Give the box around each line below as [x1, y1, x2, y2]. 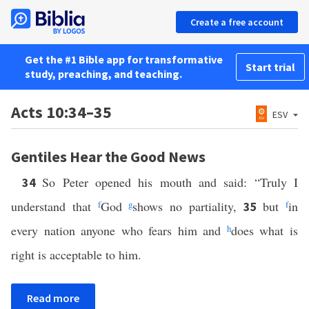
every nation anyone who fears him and [11, 222, 227, 239]
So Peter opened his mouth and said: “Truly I [42, 174, 299, 190]
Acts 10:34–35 [11, 101, 112, 123]
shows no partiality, [132, 198, 243, 215]
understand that [11, 198, 98, 215]
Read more [27, 291, 79, 305]
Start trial [246, 60, 295, 74]
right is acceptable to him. [11, 246, 141, 263]
